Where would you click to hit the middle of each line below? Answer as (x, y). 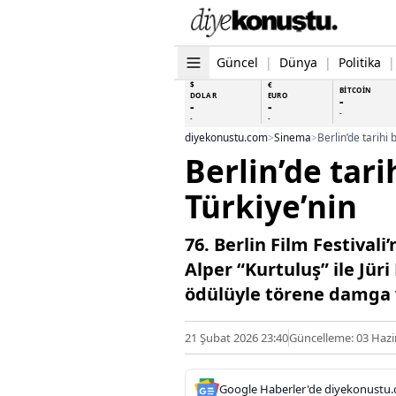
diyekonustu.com (226, 137)
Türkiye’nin (271, 206)
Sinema (293, 137)
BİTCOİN (355, 89)
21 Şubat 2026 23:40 (236, 337)
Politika (360, 62)
